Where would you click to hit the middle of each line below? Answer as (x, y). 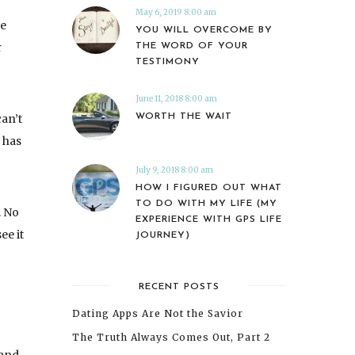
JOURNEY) (163, 235)
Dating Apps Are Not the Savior (158, 313)
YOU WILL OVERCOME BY (204, 30)
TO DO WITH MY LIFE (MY (206, 203)
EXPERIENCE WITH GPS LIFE (209, 219)
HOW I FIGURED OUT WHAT (209, 187)
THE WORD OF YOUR (192, 46)
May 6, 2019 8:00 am (176, 12)
